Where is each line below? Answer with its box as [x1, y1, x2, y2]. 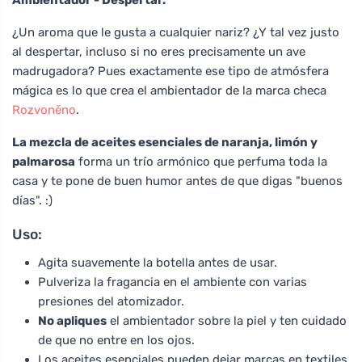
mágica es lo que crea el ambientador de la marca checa [12, 82, 326, 98]
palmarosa [12, 154, 75, 169]
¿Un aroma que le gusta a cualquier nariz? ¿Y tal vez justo [12, 24, 339, 40]
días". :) [12, 192, 53, 208]
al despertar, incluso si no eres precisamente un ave [12, 44, 305, 59]
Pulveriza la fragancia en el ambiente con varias [38, 274, 307, 289]
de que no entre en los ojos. [38, 332, 195, 347]
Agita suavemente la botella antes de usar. [38, 255, 277, 270]
